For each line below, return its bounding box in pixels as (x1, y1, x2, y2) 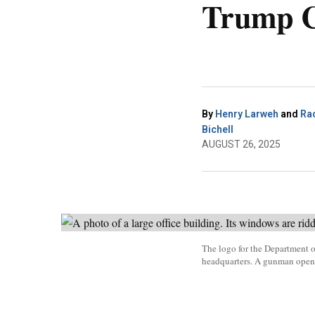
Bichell (202, 124, 233, 135)
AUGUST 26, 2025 (202, 139, 281, 150)
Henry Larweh (215, 108, 278, 120)
